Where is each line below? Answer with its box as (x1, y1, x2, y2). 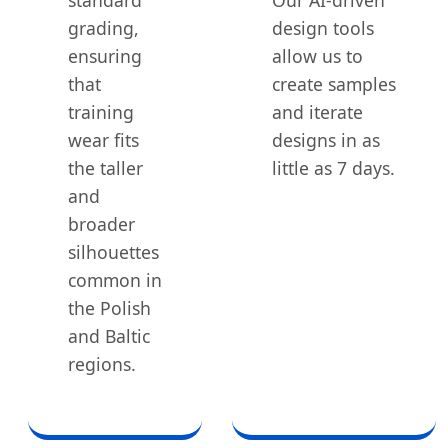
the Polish (68, 295, 151, 320)
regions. (68, 351, 136, 376)
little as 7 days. (272, 155, 395, 180)
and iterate (272, 99, 363, 124)
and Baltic (68, 323, 150, 348)
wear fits (68, 127, 139, 152)
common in (68, 267, 162, 292)
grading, (68, 15, 139, 40)
